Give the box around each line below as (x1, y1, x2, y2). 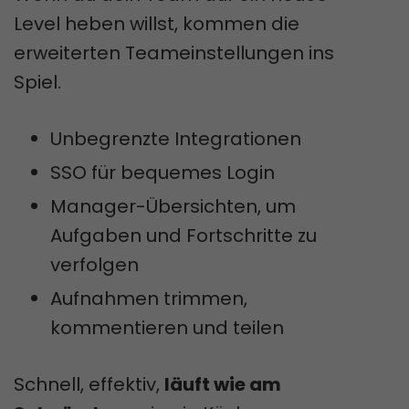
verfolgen (50, 251, 139, 278)
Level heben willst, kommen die (14, 10, 299, 37)
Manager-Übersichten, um (50, 193, 296, 219)
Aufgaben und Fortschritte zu (50, 222, 317, 248)
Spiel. (14, 68, 61, 95)
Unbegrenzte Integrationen (50, 125, 301, 152)
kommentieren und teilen (50, 314, 284, 341)
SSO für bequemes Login (50, 159, 275, 185)
